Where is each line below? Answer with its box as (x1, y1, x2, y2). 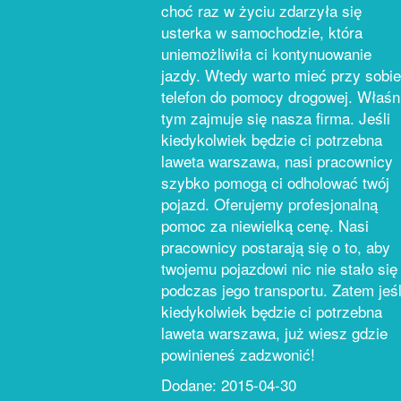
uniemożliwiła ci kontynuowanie (161, 42, 371, 64)
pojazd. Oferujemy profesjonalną (161, 192, 378, 215)
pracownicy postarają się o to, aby (161, 235, 390, 258)
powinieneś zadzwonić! (161, 343, 315, 365)
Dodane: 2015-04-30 (161, 373, 296, 396)
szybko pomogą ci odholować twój (161, 171, 389, 193)
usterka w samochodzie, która (161, 21, 363, 43)
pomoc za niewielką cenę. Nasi (161, 214, 369, 236)
